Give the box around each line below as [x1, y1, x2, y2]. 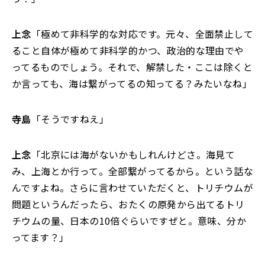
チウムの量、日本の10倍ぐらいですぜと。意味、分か [12, 214, 246, 228]
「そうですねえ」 [31, 112, 109, 127]
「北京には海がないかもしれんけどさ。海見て [31, 147, 235, 162]
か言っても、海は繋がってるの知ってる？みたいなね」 [12, 76, 252, 91]
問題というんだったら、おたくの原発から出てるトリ [12, 197, 245, 212]
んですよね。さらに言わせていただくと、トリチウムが [12, 180, 253, 195]
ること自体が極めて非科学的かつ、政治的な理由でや [12, 43, 244, 58]
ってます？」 [12, 230, 69, 245]
